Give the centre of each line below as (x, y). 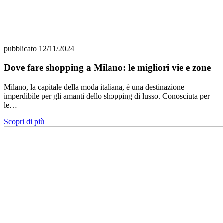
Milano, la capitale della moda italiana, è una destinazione (94, 87)
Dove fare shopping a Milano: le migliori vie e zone (107, 68)
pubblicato (21, 48)
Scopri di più (24, 122)
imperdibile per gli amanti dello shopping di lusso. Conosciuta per (107, 96)
